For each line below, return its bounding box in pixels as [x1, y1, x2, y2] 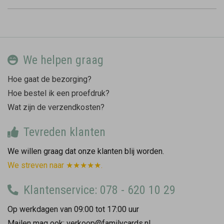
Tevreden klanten [20, 124, 106, 139]
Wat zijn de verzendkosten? [7, 102, 104, 112]
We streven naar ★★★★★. [7, 160, 102, 170]
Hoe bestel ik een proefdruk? [7, 88, 109, 98]
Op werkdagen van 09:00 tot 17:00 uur [7, 204, 139, 214]
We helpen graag [20, 52, 104, 67]
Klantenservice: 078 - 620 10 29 [20, 182, 176, 197]
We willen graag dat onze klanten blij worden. [7, 146, 164, 156]
